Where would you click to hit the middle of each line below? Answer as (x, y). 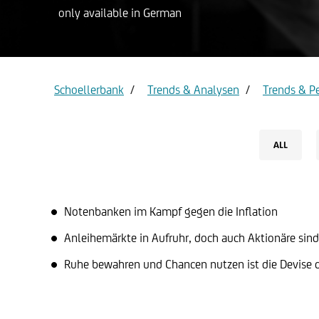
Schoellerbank (89, 90)
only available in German (120, 13)
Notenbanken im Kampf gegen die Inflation (171, 211)
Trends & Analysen (193, 90)
